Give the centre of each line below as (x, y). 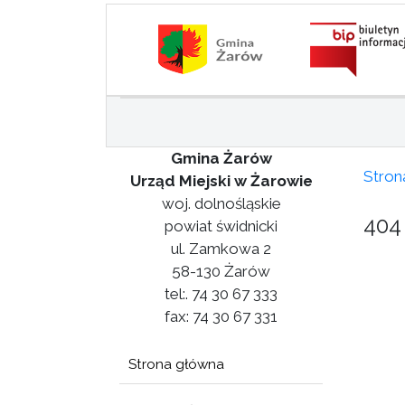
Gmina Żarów (221, 158)
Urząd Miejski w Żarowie (221, 181)
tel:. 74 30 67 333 (221, 294)
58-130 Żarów (221, 271)
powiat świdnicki (221, 226)
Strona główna (176, 364)
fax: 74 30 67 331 (221, 316)
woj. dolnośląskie (221, 203)
